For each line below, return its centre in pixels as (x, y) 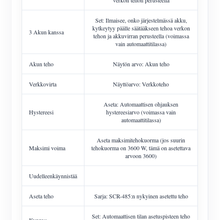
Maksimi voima (47, 148)
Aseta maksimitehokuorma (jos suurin (141, 140)
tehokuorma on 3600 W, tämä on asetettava (141, 148)
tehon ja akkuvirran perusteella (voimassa (141, 36)
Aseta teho (41, 196)
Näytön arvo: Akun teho (141, 64)
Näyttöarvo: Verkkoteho (141, 84)
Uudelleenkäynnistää (53, 176)
